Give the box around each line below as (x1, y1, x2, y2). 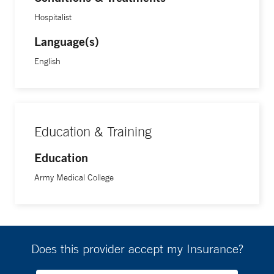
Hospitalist (34, 12, 72, 23)
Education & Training (34, 124, 152, 140)
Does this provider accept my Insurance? (31, 242, 243, 256)
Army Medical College (34, 172, 114, 183)
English (34, 56, 61, 67)
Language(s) (34, 34, 99, 50)
